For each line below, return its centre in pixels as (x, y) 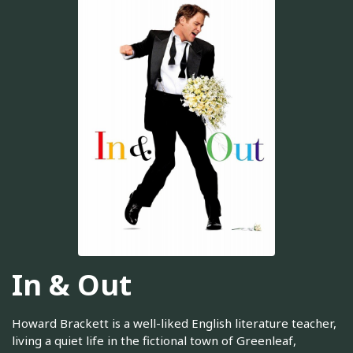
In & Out (72, 284)
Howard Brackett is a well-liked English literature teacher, (174, 323)
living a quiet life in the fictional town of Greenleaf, (154, 341)
